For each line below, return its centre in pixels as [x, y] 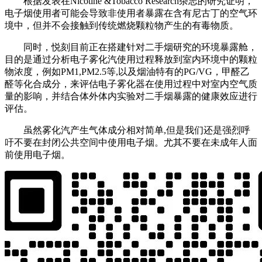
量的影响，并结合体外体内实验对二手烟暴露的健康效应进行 [131, 96]
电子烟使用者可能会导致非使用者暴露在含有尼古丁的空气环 [131, 13]
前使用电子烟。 [37, 155]
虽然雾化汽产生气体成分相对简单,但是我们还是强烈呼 [137, 130]
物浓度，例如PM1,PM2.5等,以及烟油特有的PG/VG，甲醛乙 [127, 72]
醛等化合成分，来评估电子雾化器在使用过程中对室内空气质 [131, 84]
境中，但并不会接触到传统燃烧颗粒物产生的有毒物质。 [122, 26]
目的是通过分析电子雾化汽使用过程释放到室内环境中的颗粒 [131, 60]
